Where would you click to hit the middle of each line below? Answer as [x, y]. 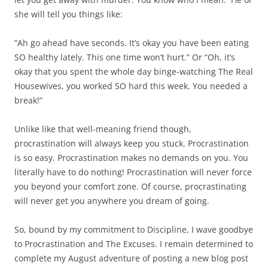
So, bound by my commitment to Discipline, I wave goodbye [134, 230]
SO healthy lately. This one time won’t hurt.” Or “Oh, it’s [125, 57]
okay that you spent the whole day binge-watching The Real [134, 72]
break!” [28, 100]
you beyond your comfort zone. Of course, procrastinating [130, 187]
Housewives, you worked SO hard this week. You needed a [131, 86]
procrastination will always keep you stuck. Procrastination [132, 144]
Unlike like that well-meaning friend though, [103, 129]
